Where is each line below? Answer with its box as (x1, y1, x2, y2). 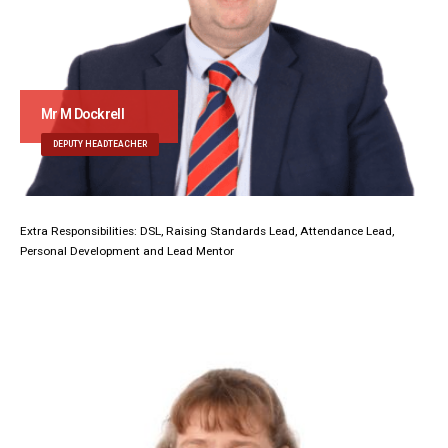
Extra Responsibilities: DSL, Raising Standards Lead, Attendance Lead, (20, 224, 394, 238)
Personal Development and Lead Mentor (20, 244, 234, 258)
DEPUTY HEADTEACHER (53, 138, 147, 149)
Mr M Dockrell (41, 105, 124, 122)
